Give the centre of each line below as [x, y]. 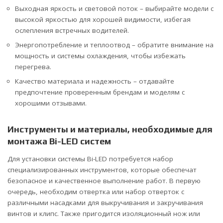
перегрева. [33, 67]
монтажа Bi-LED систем [59, 141]
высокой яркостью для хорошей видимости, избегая [103, 20]
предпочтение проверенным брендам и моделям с [100, 92]
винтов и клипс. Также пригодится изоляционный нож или [104, 213]
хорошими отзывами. [51, 103]
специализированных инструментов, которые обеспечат [102, 169]
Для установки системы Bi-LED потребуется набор [90, 159]
